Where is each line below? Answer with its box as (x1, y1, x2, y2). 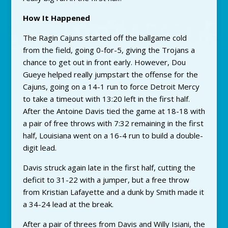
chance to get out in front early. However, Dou (22, 56, 186, 67)
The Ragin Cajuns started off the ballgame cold (22, 32, 187, 43)
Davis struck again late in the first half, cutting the (22, 162, 195, 173)
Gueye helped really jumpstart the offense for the (22, 69, 198, 79)
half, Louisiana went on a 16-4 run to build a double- (22, 130, 203, 140)
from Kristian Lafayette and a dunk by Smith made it (22, 186, 204, 197)
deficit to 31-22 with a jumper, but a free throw (22, 174, 189, 185)
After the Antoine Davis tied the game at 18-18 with (22, 105, 205, 116)
